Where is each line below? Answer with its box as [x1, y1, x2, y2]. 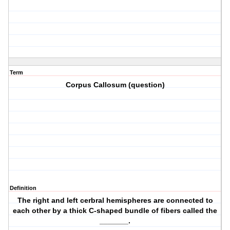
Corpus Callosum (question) [65, 81, 165, 89]
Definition [10, 185, 36, 191]
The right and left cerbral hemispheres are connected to [17, 196, 213, 205]
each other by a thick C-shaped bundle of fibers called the [13, 206, 218, 215]
